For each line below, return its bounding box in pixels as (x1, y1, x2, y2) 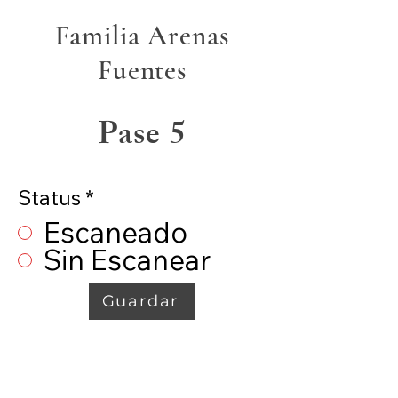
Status (18, 185, 81, 211)
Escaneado (44, 215, 187, 250)
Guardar (101, 291, 179, 311)
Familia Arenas (55, 19, 229, 52)
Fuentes (97, 53, 187, 87)
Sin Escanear (44, 243, 211, 277)
